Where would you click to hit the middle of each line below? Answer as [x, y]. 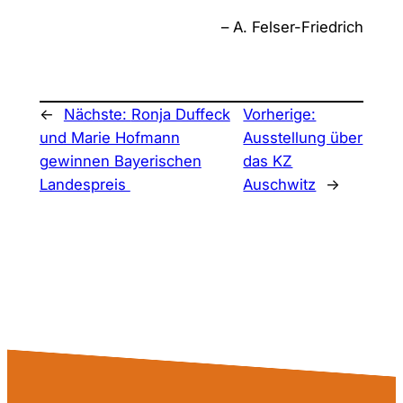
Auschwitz [280, 185]
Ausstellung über [303, 138]
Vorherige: [280, 115]
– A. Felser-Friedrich [293, 27]
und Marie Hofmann [109, 138]
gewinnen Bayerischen [120, 161]
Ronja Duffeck [180, 115]
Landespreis [85, 185]
